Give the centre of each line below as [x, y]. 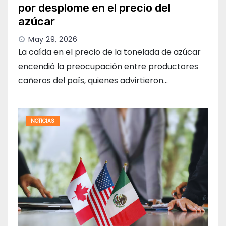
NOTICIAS [43, 121]
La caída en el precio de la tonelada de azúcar [109, 52]
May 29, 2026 [53, 40]
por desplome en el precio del [94, 8]
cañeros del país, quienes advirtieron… [93, 81]
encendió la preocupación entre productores [108, 67]
